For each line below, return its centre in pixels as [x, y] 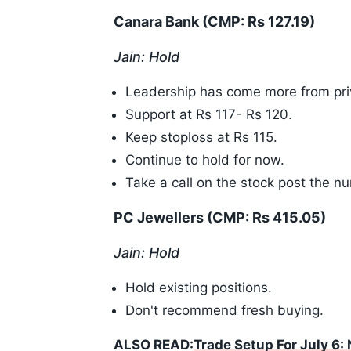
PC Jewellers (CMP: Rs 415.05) [220, 218]
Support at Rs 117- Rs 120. [209, 115]
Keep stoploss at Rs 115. [201, 138]
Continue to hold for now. [205, 160]
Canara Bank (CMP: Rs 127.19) [214, 22]
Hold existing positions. [199, 288]
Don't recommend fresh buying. [224, 311]
